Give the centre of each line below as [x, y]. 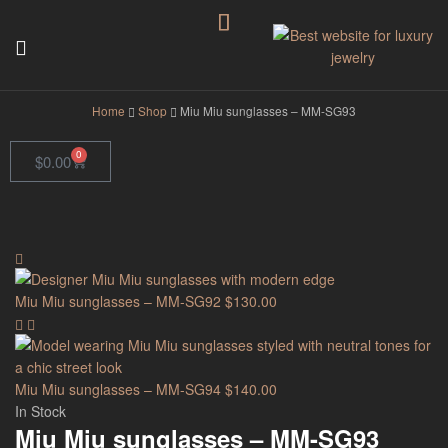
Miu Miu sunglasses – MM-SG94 [118, 389]
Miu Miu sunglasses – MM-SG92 [118, 301]
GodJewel [335, 89]
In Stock [40, 411]
